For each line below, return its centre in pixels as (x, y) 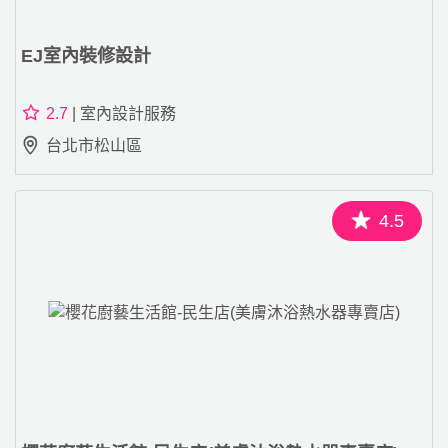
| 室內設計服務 (122, 113)
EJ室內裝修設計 (86, 55)
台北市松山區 (94, 145)
